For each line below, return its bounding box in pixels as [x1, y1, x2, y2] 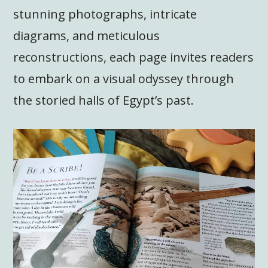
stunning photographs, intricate [13, 5, 197, 22]
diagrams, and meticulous [13, 27, 160, 44]
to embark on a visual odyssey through [13, 70, 234, 87]
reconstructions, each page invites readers [13, 48, 254, 65]
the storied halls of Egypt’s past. [13, 92, 194, 108]
